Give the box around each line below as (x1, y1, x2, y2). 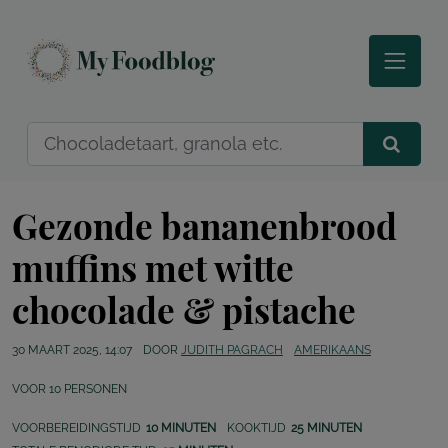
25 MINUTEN (291, 421, 362, 436)
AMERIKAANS (294, 343, 371, 358)
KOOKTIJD (227, 421, 286, 436)
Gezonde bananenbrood (12, 202, 397, 250)
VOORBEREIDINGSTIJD (12, 421, 141, 436)
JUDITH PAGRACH (181, 343, 283, 358)
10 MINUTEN (146, 421, 216, 436)
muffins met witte (12, 244, 294, 292)
